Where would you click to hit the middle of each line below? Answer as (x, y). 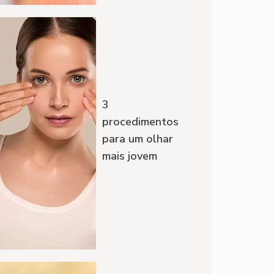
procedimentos (141, 122)
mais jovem (130, 156)
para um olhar (138, 139)
